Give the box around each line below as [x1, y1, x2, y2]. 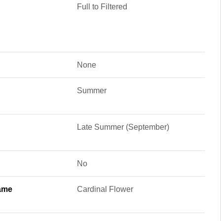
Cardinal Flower [76, 185, 133, 193]
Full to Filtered [76, 2, 127, 11]
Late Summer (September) [76, 123, 169, 131]
